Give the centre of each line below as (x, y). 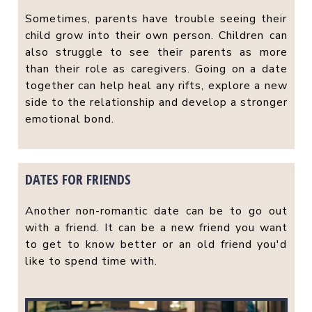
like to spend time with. (91, 261)
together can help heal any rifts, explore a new (156, 85)
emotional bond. (69, 119)
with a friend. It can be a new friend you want (156, 227)
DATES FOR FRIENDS (78, 179)
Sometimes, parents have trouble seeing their (156, 18)
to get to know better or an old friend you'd (156, 244)
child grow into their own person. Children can (156, 35)
